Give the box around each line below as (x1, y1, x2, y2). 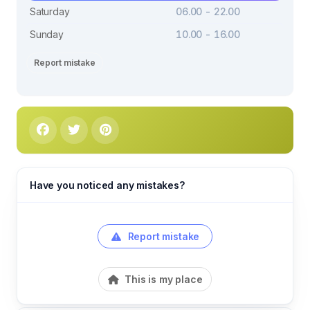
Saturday (30, 5, 70, 17)
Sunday (30, 28, 64, 40)
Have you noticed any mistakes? (30, 179, 185, 191)
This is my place (122, 273, 203, 285)
